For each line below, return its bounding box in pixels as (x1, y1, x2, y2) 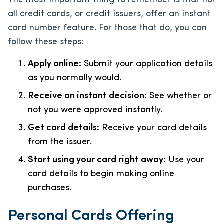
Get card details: (28, 123, 99, 133)
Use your (166, 155, 204, 165)
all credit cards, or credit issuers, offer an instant (8, 9, 211, 19)
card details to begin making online (28, 169, 174, 179)
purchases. (28, 183, 71, 193)
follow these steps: (8, 37, 83, 47)
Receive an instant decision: (28, 91, 147, 101)
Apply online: (28, 59, 81, 69)
